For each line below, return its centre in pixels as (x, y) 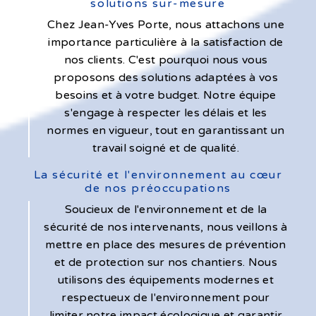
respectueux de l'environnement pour (166, 297)
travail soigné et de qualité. (166, 148)
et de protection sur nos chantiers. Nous (166, 262)
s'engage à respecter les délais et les (166, 113)
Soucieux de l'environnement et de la (166, 209)
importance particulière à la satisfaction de (166, 42)
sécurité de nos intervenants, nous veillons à (166, 227)
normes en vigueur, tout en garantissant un (166, 130)
